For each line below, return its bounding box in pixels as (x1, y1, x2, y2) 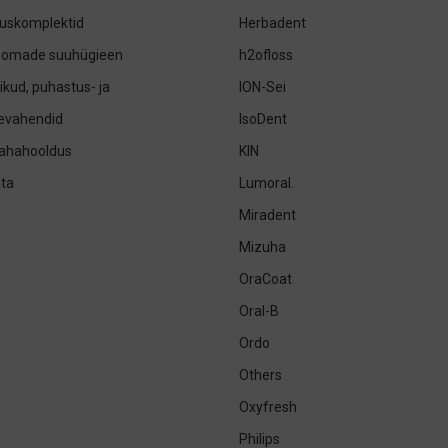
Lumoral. (239, 175, 294, 191)
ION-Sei (239, 79, 286, 95)
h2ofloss (239, 47, 293, 63)
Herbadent (239, 15, 306, 31)
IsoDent (239, 111, 287, 127)
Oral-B (239, 303, 279, 319)
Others (239, 367, 282, 383)
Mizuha (239, 239, 286, 255)
